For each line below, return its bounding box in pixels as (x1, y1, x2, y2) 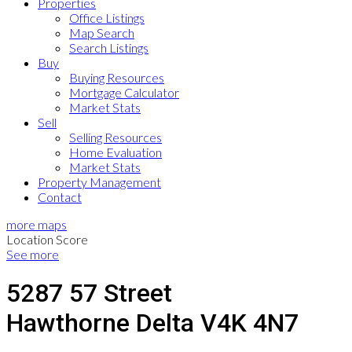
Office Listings (69, 9, 145, 25)
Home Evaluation (69, 144, 162, 159)
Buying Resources (69, 69, 164, 85)
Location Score (6, 231, 88, 247)
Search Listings (69, 39, 148, 55)
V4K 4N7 (200, 308, 299, 339)
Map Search (69, 24, 134, 40)
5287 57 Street (6, 278, 172, 309)
